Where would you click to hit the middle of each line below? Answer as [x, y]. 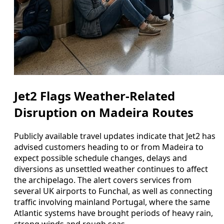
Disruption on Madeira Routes [104, 112]
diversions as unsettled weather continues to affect [111, 169]
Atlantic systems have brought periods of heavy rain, [113, 213]
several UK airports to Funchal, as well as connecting [113, 191]
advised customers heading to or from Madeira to [109, 147]
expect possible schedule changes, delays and [100, 158]
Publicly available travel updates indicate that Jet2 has [115, 136]
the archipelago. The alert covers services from [103, 180]
